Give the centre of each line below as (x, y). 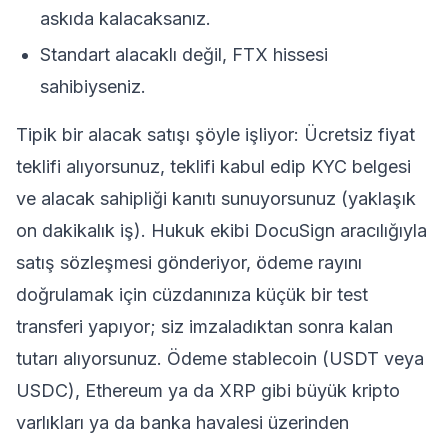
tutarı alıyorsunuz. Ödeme (124, 358)
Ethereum (124, 390)
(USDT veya (370, 358)
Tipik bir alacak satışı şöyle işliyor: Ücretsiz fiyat (215, 134)
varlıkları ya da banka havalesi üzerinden (182, 422)
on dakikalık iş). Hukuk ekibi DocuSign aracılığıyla (221, 230)
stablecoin (274, 358)
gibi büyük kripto (328, 390)
